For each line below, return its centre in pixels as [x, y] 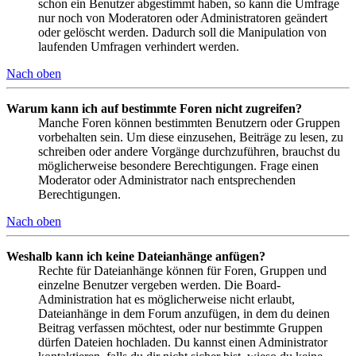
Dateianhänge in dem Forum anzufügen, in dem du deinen [184, 313]
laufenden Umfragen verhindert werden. [139, 46]
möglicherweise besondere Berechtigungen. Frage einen [178, 165]
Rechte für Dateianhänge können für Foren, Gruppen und [182, 270]
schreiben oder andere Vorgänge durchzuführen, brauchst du [189, 151]
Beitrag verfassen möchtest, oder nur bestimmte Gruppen [180, 327]
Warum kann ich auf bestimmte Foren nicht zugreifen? [154, 108]
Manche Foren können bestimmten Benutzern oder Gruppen [189, 122]
